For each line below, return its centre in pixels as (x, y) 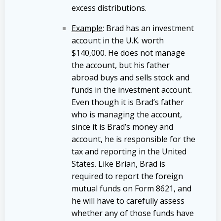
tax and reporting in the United (129, 151)
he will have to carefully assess (128, 201)
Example (87, 28)
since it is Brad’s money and (122, 127)
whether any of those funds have (133, 213)
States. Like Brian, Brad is (118, 164)
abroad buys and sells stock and (130, 77)
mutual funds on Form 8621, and (131, 188)
